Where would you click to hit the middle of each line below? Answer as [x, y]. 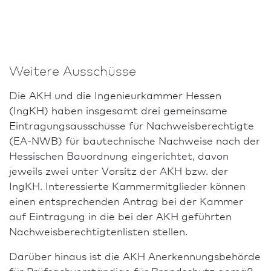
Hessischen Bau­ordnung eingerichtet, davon [119, 155]
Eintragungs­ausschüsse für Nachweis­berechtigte [132, 125]
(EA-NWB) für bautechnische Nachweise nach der [135, 140]
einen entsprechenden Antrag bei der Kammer [126, 200]
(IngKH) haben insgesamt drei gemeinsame [118, 109]
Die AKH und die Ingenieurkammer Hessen [115, 94]
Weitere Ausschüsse [73, 70]
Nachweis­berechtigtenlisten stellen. [98, 230]
